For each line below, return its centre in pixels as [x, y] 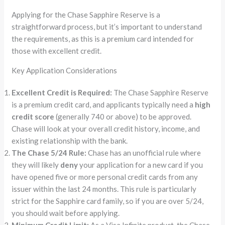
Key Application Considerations [65, 70]
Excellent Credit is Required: [62, 92]
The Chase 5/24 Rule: [49, 152]
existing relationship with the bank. [70, 140]
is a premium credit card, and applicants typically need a [103, 104]
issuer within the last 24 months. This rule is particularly [104, 189]
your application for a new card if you [141, 164]
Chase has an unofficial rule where [144, 152]
